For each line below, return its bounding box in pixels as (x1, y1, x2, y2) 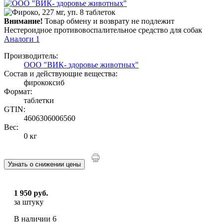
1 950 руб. (14, 189, 48, 198)
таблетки (24, 96, 54, 105)
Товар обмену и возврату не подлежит (43, 17, 174, 26)
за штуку (14, 198, 44, 207)
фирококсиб (24, 78, 64, 87)
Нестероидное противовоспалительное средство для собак (4, 26, 202, 35)
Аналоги (4, 35, 36, 44)
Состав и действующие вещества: (4, 69, 117, 78)
